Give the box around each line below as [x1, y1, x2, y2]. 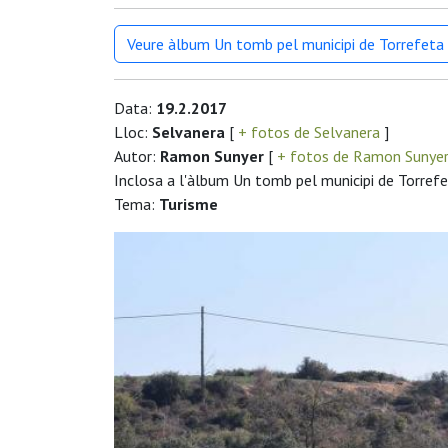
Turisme [159, 194, 218, 215]
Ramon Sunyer [160, 146, 264, 167]
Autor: [114, 146, 160, 167]
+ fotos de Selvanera [234, 122, 384, 143]
